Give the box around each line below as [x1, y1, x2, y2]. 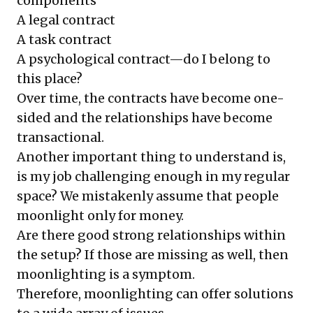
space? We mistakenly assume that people [17, 188, 279, 204]
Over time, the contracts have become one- [17, 90, 284, 106]
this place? [17, 71, 82, 87]
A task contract [17, 31, 112, 48]
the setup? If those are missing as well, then [17, 247, 289, 263]
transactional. [17, 129, 110, 145]
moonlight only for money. [17, 208, 184, 224]
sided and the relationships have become [17, 110, 272, 126]
